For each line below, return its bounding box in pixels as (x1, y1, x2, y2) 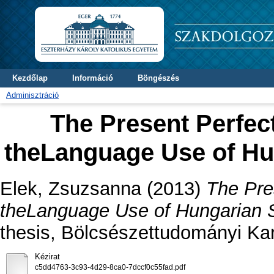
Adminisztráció (6, 91, 59, 100)
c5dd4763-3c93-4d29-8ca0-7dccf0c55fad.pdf (34, 263, 185, 271)
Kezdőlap (12, 73, 48, 83)
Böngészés (138, 73, 179, 83)
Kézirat (34, 251, 60, 261)
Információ (72, 73, 113, 83)
